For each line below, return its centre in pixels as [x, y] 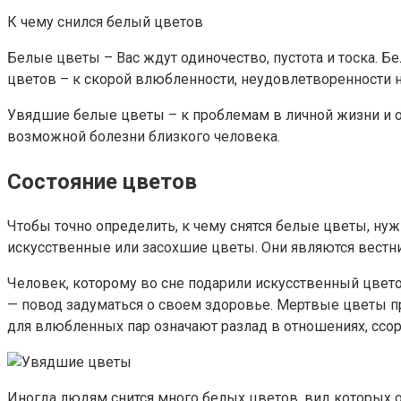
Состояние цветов [102, 182]
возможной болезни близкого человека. [144, 137]
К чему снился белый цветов [105, 22]
